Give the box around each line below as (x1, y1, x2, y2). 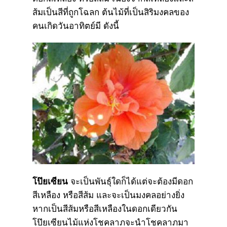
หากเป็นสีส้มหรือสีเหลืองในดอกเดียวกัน (32, 204, 177, 214)
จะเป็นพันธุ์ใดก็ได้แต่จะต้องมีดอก (68, 176, 193, 186)
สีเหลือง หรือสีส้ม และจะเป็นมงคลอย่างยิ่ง (32, 190, 184, 200)
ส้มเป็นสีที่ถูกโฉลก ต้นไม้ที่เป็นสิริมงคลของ (32, 7, 189, 17)
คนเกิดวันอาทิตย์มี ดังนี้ (32, 21, 119, 31)
